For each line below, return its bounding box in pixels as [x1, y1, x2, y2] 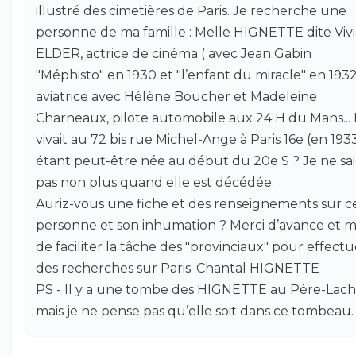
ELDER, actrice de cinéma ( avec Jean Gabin [36, 46, 311, 61]
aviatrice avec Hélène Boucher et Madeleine [36, 89, 317, 104]
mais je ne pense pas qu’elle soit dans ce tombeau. [36, 304, 354, 319]
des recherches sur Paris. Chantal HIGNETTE [36, 261, 319, 276]
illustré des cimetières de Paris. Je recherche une [36, 3, 346, 18]
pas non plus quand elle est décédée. [36, 175, 274, 190]
